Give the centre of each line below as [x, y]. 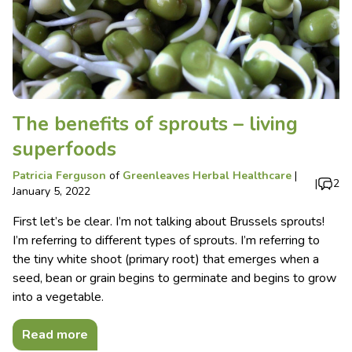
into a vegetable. [58, 297]
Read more [55, 335]
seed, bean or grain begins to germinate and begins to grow [174, 278]
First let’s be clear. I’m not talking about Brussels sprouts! [169, 222]
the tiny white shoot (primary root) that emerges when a [166, 259]
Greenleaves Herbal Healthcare [207, 176]
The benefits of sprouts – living [155, 124]
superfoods [64, 149]
